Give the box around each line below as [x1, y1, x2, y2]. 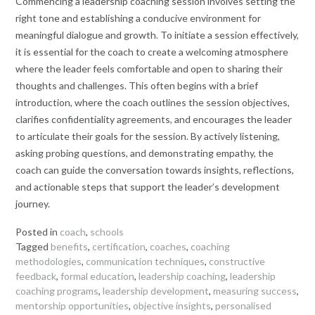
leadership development [103, 284, 209, 297]
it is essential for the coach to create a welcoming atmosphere [15, 46, 288, 58]
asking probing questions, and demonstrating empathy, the [15, 147, 274, 160]
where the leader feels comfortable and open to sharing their [15, 63, 283, 75]
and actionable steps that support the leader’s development [15, 181, 280, 193]
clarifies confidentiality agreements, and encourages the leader [15, 113, 292, 126]
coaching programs [15, 284, 98, 297]
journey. [15, 198, 50, 210]
